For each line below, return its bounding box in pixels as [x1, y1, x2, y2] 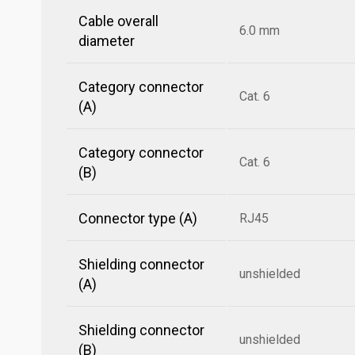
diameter [78, 32, 135, 49]
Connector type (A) [78, 210, 197, 227]
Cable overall [78, 13, 158, 29]
